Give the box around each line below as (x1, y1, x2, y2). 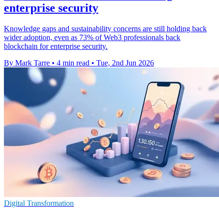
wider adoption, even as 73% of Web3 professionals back (4, 33, 180, 42)
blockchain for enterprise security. (4, 42, 108, 51)
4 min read (57, 59, 89, 67)
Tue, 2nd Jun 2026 (96, 59, 154, 67)
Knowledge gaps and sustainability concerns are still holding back (4, 24, 207, 33)
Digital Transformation (4, 199, 74, 208)
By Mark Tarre (4, 59, 50, 67)
